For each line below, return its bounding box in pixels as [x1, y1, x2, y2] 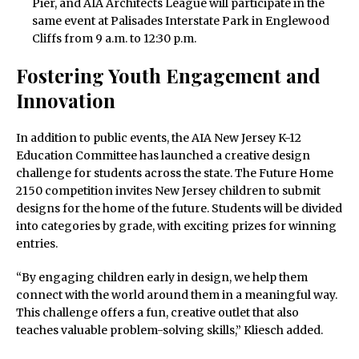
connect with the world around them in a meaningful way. [16, 288, 337, 303]
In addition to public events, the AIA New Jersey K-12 [16, 131, 301, 146]
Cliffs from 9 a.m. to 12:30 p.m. [32, 31, 196, 46]
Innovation [16, 87, 115, 114]
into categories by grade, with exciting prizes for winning [16, 219, 337, 234]
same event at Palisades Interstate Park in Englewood [32, 14, 329, 29]
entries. [16, 236, 58, 252]
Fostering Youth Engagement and [16, 63, 321, 89]
